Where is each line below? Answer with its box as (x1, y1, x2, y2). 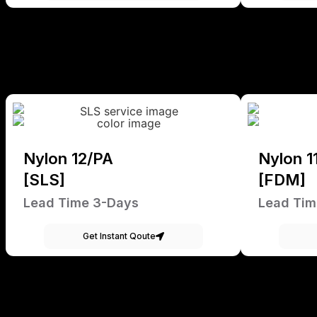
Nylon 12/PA (23, 149, 113, 168)
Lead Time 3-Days (23, 195, 139, 210)
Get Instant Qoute (82, 230, 156, 241)
